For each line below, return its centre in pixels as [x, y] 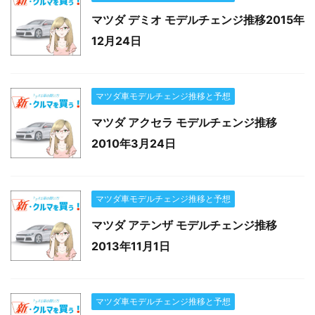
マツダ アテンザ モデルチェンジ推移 [184, 225]
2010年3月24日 [134, 143]
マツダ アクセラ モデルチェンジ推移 [184, 122]
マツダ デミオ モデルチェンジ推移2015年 [198, 19]
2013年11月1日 [131, 246]
